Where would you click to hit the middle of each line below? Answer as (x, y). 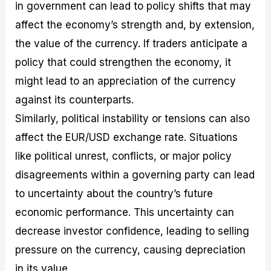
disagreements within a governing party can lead (135, 175)
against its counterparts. (75, 100)
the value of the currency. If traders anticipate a (132, 43)
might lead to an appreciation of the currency (126, 81)
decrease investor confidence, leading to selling (132, 231)
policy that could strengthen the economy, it (123, 62)
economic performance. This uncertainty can (125, 212)
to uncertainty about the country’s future (114, 193)
